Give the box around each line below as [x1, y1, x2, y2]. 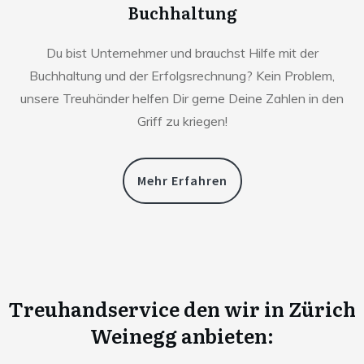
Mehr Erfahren [136, 171, 227, 188]
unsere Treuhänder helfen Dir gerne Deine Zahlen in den [20, 89, 344, 106]
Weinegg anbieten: [90, 320, 274, 349]
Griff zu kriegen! [136, 112, 227, 129]
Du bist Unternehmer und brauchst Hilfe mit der [45, 44, 318, 61]
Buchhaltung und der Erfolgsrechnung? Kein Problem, [29, 67, 335, 84]
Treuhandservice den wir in [8, 293, 288, 323]
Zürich [288, 293, 356, 323]
